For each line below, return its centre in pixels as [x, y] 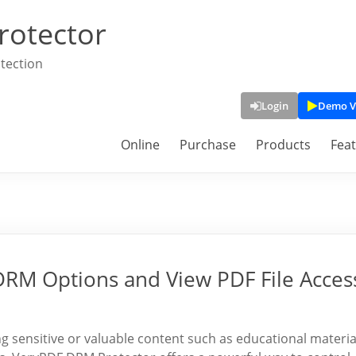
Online [140, 145]
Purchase [208, 145]
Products [283, 145]
